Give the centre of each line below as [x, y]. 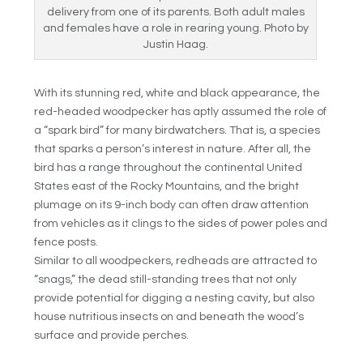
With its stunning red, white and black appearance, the [177, 93]
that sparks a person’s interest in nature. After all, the [173, 149]
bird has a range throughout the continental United [169, 167]
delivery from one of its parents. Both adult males [175, 12]
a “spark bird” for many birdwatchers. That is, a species [177, 130]
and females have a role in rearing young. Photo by [175, 28]
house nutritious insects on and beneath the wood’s [169, 316]
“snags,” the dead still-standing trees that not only [166, 279]
